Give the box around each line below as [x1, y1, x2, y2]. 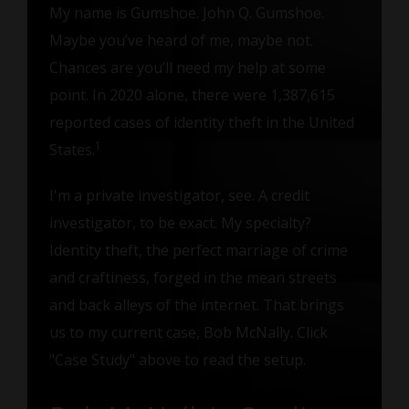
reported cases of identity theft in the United [48, 112, 354, 133]
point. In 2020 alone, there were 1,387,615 [48, 85, 335, 106]
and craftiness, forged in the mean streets [48, 267, 337, 288]
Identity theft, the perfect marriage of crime [48, 240, 348, 261]
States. [48, 140, 95, 161]
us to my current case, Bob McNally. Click [48, 322, 328, 343]
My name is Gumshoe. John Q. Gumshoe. [48, 3, 324, 24]
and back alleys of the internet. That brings [48, 295, 344, 316]
